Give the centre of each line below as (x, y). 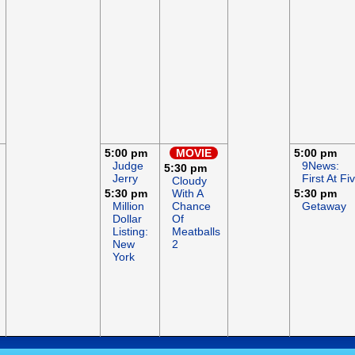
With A (187, 193)
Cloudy (189, 181)
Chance (191, 206)
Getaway (324, 206)
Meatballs (196, 231)
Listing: (130, 231)
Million (128, 206)
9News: (321, 166)
